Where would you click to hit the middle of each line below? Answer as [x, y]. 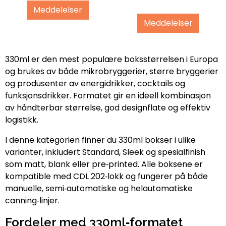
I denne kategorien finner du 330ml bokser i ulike [100, 140]
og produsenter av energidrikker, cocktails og [95, 83]
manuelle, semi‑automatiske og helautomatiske [99, 188]
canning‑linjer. [32, 200]
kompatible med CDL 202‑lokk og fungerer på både [106, 176]
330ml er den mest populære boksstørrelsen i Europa [111, 59]
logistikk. [22, 120]
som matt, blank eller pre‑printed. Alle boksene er [104, 164]
